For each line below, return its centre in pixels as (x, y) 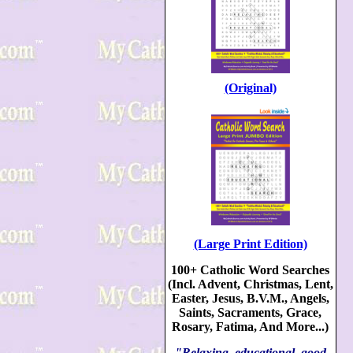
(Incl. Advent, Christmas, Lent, (250, 284)
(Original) (250, 88)
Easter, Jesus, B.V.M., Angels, (250, 298)
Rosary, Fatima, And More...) (250, 327)
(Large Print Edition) (250, 244)
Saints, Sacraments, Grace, (250, 312)
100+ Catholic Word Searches (250, 270)
